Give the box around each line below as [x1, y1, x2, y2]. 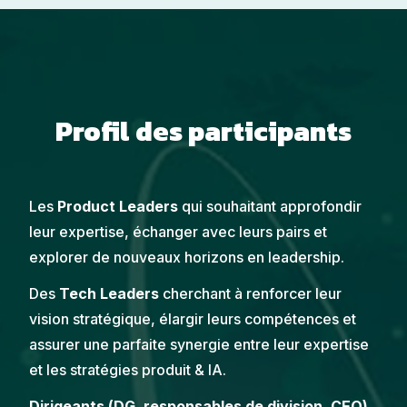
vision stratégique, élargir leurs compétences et [29, 310, 356, 328]
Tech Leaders [55, 284, 159, 303]
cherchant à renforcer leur [159, 284, 342, 303]
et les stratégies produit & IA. [29, 361, 226, 379]
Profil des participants [55, 111, 352, 152]
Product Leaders [57, 197, 178, 215]
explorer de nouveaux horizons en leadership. [29, 248, 344, 266]
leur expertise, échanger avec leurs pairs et [29, 223, 327, 241]
